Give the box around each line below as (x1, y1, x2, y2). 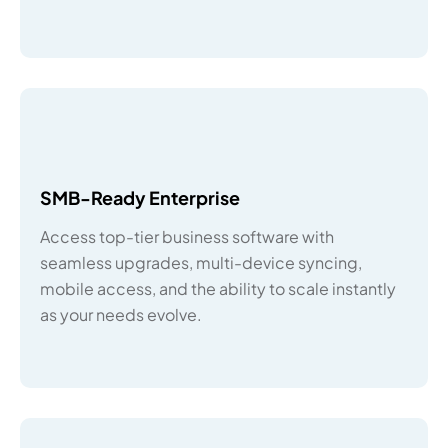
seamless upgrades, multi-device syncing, (40, 252, 362, 273)
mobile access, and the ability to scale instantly (40, 278, 396, 299)
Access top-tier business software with (40, 226, 334, 247)
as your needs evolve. (40, 304, 202, 325)
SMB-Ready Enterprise (40, 186, 240, 209)
